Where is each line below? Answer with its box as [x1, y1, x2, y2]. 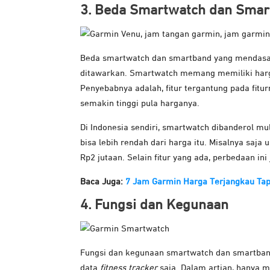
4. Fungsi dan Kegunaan [80, 198, 228, 213]
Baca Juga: [80, 177, 125, 187]
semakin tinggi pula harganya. [80, 99, 199, 108]
